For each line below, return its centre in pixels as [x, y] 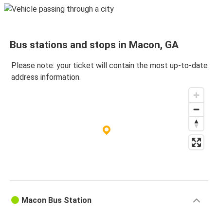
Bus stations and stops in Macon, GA [94, 45]
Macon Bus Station [56, 200]
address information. [46, 77]
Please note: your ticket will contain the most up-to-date [109, 66]
